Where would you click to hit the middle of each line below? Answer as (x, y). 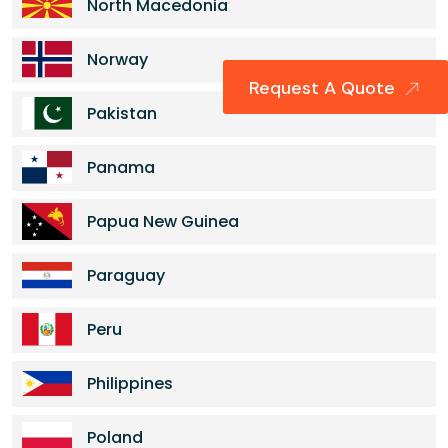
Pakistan (122, 113)
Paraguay (126, 275)
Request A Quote (324, 88)
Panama (121, 167)
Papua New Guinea (163, 221)
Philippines (130, 383)
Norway (117, 59)
